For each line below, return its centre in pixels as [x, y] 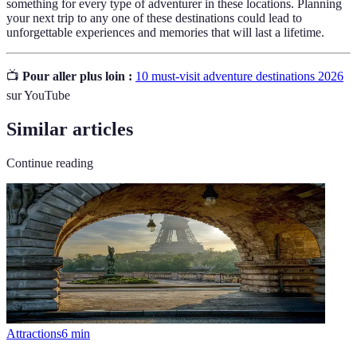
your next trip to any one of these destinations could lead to [154, 18]
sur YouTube [38, 96]
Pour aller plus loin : [77, 76]
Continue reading [50, 163]
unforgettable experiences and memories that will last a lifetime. [165, 33]
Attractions [34, 334]
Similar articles [70, 129]
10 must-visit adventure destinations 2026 [239, 76]
